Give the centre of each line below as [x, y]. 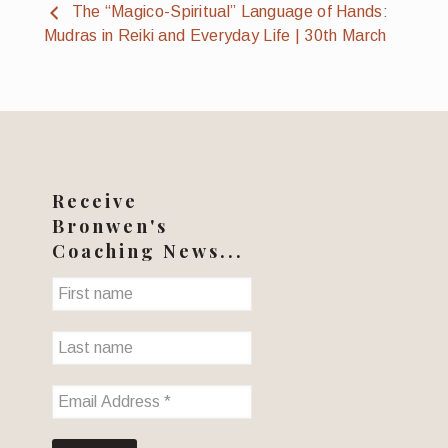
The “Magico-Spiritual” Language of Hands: [229, 12]
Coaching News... [148, 250]
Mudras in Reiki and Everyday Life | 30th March [215, 36]
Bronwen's [110, 225]
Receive [95, 200]
